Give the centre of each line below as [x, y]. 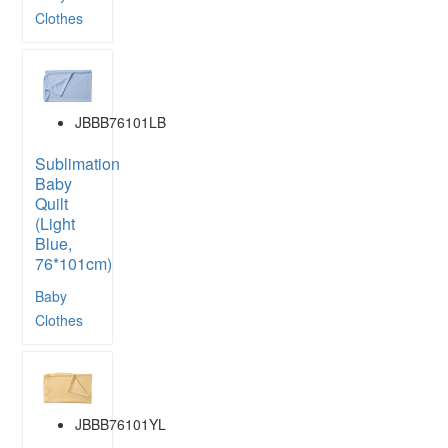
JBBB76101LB [120, 122]
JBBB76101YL [120, 424]
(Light [55, 223]
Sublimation [77, 163]
